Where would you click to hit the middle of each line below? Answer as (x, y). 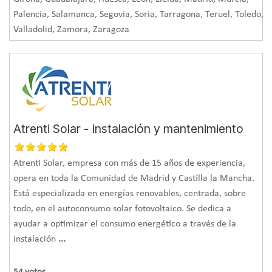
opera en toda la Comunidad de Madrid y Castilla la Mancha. (134, 178)
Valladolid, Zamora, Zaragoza (72, 29)
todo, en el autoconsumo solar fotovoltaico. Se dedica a (123, 209)
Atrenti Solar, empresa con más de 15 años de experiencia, (130, 163)
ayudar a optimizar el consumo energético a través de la (125, 224)
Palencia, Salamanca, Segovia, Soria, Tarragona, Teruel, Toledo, (139, 14)
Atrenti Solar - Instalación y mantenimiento (129, 128)
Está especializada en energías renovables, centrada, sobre (130, 193)
